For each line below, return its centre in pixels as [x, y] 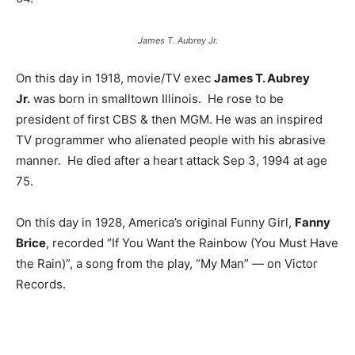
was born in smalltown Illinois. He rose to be [157, 99]
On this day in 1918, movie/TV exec [115, 78]
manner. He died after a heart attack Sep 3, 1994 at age [172, 161]
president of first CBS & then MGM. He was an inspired [169, 120]
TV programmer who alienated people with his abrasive [171, 140]
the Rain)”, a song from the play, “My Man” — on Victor [167, 264]
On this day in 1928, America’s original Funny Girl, [155, 223]
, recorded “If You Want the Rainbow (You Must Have [192, 243]
